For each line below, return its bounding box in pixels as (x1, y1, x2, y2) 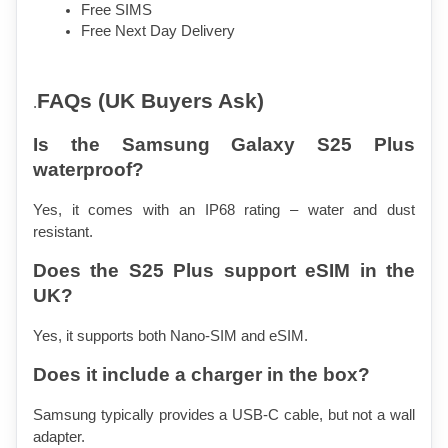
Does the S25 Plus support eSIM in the (33, 259, 415, 281)
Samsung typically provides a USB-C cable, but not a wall (33, 406, 415, 423)
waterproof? (33, 158, 144, 180)
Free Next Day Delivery (81, 22, 235, 39)
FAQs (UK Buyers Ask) (37, 88, 264, 113)
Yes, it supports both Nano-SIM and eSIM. (33, 327, 308, 344)
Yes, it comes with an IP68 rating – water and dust (33, 201, 415, 218)
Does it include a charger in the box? (33, 363, 370, 385)
